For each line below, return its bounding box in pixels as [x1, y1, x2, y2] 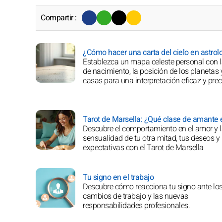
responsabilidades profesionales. [83, 199, 190, 212]
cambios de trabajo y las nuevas [83, 190, 188, 202]
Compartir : [41, 11, 77, 24]
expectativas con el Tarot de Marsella [83, 141, 204, 154]
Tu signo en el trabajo [83, 171, 154, 183]
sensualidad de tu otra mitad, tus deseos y [83, 132, 220, 144]
